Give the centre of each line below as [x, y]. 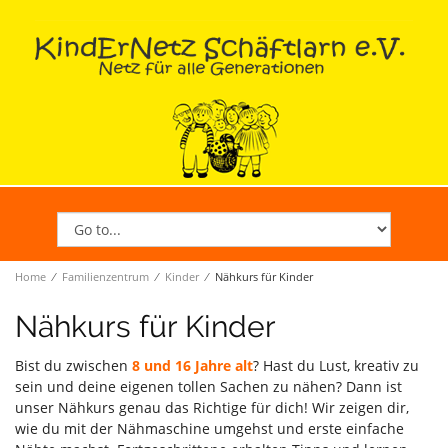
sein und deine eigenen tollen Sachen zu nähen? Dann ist [208, 386]
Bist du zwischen [73, 365]
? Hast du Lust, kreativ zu [336, 365]
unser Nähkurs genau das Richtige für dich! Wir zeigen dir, [212, 407]
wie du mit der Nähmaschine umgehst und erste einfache [209, 428]
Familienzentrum [105, 276]
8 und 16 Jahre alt [192, 365]
